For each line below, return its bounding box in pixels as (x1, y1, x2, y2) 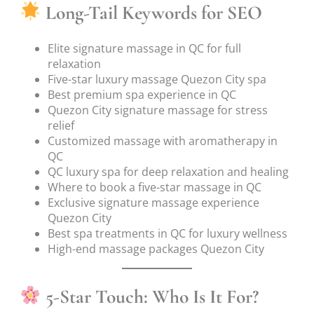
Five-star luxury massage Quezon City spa (48, 71, 266, 87)
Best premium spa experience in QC (48, 86, 236, 102)
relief (48, 117, 74, 133)
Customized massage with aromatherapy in (48, 132, 278, 149)
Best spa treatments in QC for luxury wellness (48, 225, 287, 241)
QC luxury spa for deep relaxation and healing (48, 163, 289, 179)
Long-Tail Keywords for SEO (41, 1, 263, 25)
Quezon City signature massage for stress (48, 102, 268, 118)
